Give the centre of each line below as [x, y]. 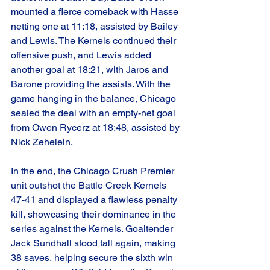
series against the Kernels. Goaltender [93, 229]
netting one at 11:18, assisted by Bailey [96, 27]
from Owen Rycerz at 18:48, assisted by [96, 128]
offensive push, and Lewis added [82, 55]
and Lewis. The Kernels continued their [95, 41]
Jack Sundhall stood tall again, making [94, 243]
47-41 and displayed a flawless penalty [95, 200]
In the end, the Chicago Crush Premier [94, 171]
